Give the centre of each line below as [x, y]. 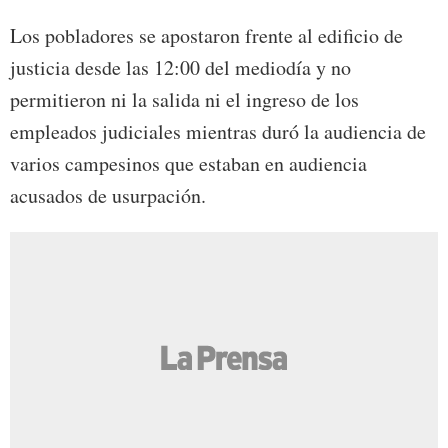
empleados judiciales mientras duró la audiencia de [218, 132]
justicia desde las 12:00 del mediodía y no [180, 68]
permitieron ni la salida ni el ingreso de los [184, 100]
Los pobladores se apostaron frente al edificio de [206, 36]
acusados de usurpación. [108, 196]
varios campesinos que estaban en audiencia [188, 164]
